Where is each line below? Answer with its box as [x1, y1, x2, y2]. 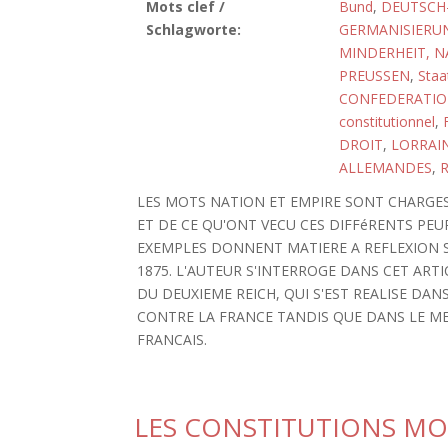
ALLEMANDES [338, 158, 432, 177]
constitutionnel [338, 112, 435, 131]
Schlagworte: [145, 20, 241, 39]
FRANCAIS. [137, 330, 208, 349]
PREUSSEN [338, 66, 410, 85]
